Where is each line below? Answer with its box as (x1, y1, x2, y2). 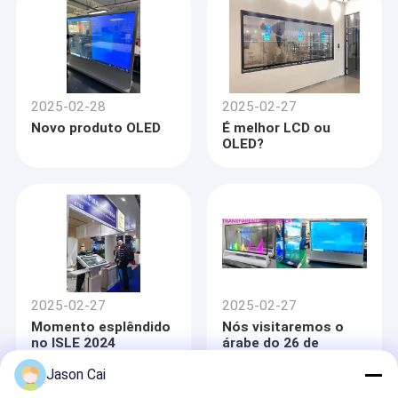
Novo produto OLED (31, 120, 162, 137)
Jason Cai (46, 366, 106, 383)
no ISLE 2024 (31, 335, 116, 352)
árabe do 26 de (222, 335, 320, 352)
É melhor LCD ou (222, 120, 331, 137)
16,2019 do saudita (222, 367, 348, 384)
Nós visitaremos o (222, 319, 345, 336)
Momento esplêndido (31, 319, 171, 336)
